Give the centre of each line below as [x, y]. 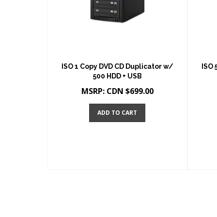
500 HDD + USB [117, 76]
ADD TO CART [117, 113]
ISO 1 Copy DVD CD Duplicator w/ [117, 66]
